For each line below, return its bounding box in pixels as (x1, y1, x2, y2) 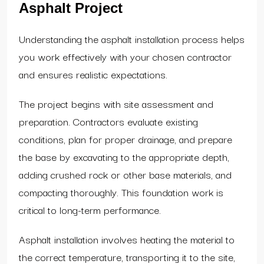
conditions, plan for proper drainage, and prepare (19, 130, 232, 147)
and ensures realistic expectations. (19, 65, 167, 82)
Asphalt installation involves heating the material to (19, 230, 235, 247)
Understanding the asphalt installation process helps (19, 30, 245, 47)
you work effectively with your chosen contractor (19, 48, 232, 64)
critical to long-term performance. (19, 201, 161, 217)
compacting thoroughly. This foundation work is (19, 183, 223, 200)
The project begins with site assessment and (19, 95, 213, 111)
